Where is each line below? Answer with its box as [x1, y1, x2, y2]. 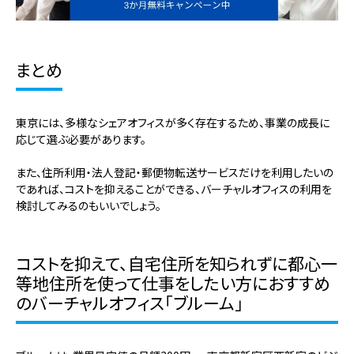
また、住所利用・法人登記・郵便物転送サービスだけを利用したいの [16, 164, 333, 181]
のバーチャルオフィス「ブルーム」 [16, 291, 243, 315]
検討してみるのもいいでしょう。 [16, 198, 161, 214]
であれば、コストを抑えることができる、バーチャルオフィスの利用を [16, 181, 332, 198]
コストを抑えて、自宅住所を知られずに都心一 [16, 251, 337, 276]
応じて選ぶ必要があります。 [16, 131, 146, 148]
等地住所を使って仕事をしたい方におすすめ [16, 271, 330, 296]
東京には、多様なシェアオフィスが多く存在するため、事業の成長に [16, 115, 330, 131]
